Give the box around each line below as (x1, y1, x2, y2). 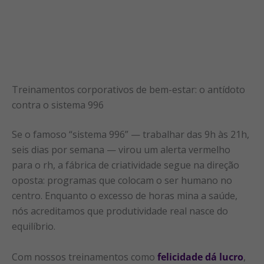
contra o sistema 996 (12, 98, 104, 111)
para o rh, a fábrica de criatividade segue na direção (12, 158, 239, 171)
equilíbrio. (12, 219, 55, 233)
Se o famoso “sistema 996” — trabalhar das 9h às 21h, (12, 127, 249, 141)
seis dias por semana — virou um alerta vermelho (12, 143, 230, 156)
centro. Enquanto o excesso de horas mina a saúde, (12, 189, 237, 202)
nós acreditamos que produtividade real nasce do (12, 204, 228, 217)
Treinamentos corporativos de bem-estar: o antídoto (12, 82, 245, 96)
